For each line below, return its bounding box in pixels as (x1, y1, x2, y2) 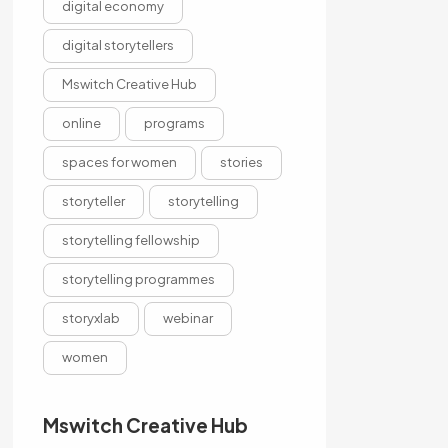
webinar (162, 310, 213, 326)
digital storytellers (61, 37, 174, 53)
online (61, 115, 101, 131)
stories (219, 154, 263, 170)
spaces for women (61, 154, 177, 170)
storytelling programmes (61, 271, 215, 287)
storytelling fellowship (61, 232, 200, 248)
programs (143, 115, 205, 131)
